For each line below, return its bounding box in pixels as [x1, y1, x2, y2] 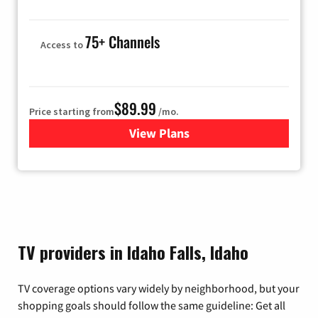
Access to [40, 38, 85, 51]
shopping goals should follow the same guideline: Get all [18, 297, 285, 312]
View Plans [128, 124, 190, 141]
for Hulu [158, 124, 204, 141]
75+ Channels [85, 30, 160, 53]
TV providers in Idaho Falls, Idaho [18, 238, 248, 265]
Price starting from [29, 104, 114, 118]
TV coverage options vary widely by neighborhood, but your [18, 280, 300, 295]
